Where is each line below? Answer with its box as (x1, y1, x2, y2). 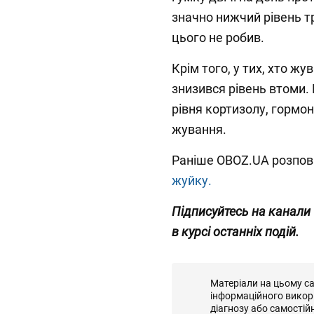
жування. (172, 122, 226, 137)
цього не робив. (172, 30, 264, 46)
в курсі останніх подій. (172, 224, 299, 240)
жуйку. (172, 173, 212, 189)
